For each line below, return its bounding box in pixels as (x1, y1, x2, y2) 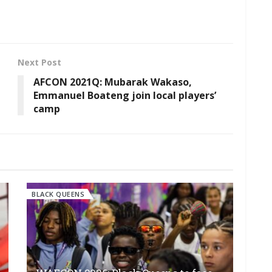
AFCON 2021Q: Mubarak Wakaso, (33, 75, 192, 89)
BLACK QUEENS (32, 189, 84, 199)
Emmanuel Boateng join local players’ (33, 89, 216, 103)
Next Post (18, 56, 61, 69)
